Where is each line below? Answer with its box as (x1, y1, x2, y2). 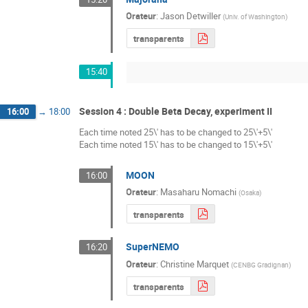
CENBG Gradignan (233, 259, 289, 269)
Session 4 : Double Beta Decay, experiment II (79, 104, 272, 118)
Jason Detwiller (160, 10, 221, 23)
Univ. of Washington (225, 12, 286, 22)
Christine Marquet (160, 257, 230, 270)
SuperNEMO (126, 240, 180, 254)
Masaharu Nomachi (160, 185, 237, 198)
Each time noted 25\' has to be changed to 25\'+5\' (79, 126, 272, 138)
